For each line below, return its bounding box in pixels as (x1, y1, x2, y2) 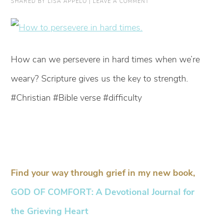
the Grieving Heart (11, 205, 89, 217)
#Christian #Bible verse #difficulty (11, 91, 142, 104)
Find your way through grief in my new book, (11, 166, 195, 179)
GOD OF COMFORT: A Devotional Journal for (11, 186, 195, 198)
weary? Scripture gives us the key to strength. (11, 72, 189, 84)
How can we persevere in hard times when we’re (11, 53, 200, 65)
